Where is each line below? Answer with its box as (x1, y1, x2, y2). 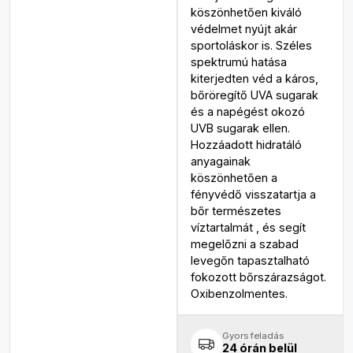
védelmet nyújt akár (190, 22, 297, 35)
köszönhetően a (190, 171, 277, 184)
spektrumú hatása (190, 55, 287, 69)
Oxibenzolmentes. (190, 287, 288, 300)
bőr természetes (190, 204, 281, 217)
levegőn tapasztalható (190, 254, 310, 267)
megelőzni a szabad (190, 237, 299, 251)
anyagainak (190, 154, 251, 168)
